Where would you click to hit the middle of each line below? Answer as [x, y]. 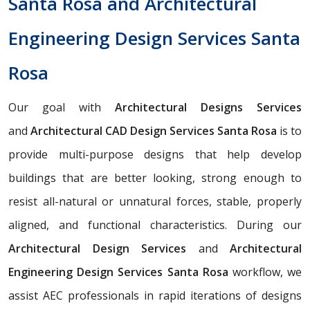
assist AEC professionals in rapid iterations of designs [155, 295]
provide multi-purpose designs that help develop [155, 154]
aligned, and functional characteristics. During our [155, 225]
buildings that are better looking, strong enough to [155, 177]
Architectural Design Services [103, 248]
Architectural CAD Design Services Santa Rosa [152, 130]
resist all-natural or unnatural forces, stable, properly [155, 201]
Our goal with [62, 107]
